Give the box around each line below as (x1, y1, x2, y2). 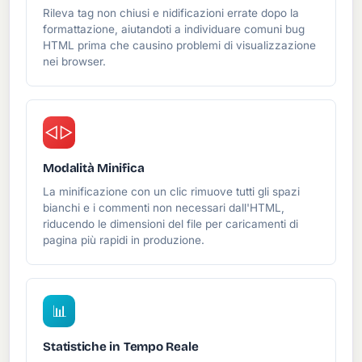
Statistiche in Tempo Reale (43, 339, 199, 355)
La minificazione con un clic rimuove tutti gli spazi (43, 185, 301, 199)
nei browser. (43, 55, 107, 69)
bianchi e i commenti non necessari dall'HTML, (43, 201, 285, 215)
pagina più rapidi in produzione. (43, 234, 205, 247)
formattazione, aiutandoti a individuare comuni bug (43, 23, 305, 36)
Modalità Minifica (43, 161, 145, 176)
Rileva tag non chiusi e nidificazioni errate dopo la (43, 6, 300, 20)
